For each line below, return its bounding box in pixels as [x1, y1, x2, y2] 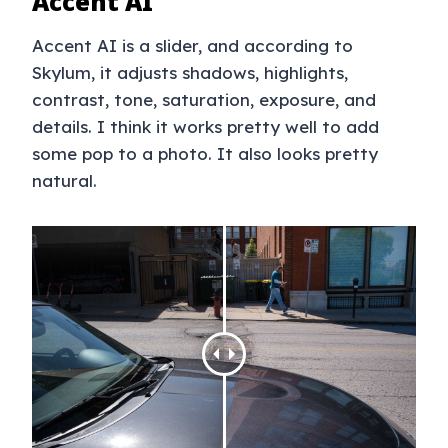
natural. [32, 170, 97, 192]
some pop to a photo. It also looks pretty [32, 143, 378, 165]
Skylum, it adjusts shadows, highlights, [32, 62, 348, 84]
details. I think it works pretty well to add [32, 116, 379, 138]
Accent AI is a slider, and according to [32, 35, 353, 57]
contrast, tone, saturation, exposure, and [32, 89, 376, 111]
